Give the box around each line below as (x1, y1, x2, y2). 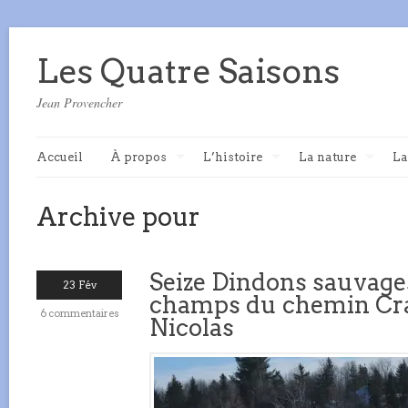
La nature (299, 150, 356, 164)
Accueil (36, 150, 83, 164)
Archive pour (36, 201, 200, 232)
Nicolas (149, 313, 234, 342)
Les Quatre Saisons (36, 51, 340, 91)
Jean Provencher (36, 94, 122, 111)
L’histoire (203, 150, 262, 164)
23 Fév (62, 278, 97, 291)
